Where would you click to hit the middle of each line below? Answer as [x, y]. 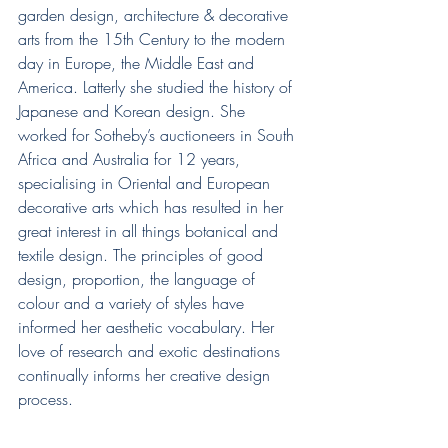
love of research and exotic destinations [151, 351]
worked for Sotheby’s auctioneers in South [158, 135]
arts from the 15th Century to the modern [154, 39]
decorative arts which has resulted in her [153, 207]
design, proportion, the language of [139, 279]
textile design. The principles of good [143, 255]
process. [45, 399]
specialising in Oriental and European [146, 183]
